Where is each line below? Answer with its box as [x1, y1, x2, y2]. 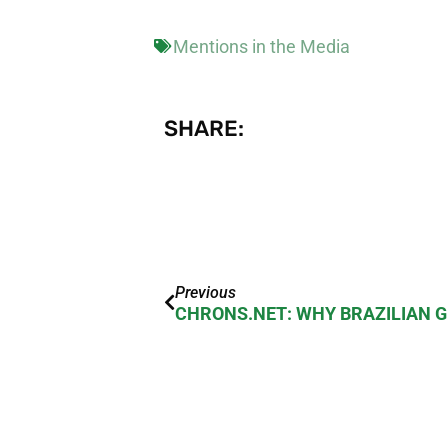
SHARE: [164, 115, 245, 143]
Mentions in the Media [173, 35, 351, 57]
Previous [175, 282, 237, 302]
